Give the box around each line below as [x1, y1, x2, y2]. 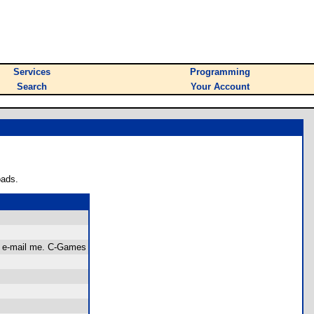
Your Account [191, 81, 250, 92]
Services [13, 67, 50, 77]
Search [17, 81, 47, 92]
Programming [190, 67, 250, 77]
